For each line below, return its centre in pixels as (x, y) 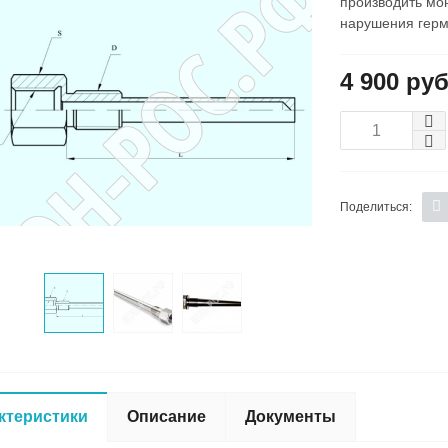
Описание (167, 417)
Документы (291, 417)
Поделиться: (375, 206)
